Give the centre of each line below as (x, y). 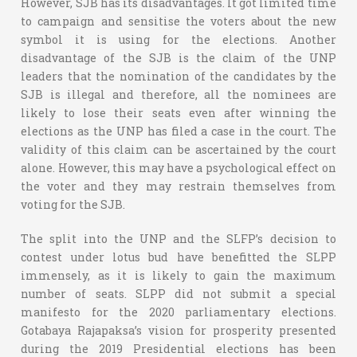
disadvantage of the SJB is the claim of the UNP (178, 57)
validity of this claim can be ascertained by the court (178, 149)
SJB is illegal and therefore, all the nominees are (178, 94)
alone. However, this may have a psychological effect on (178, 167)
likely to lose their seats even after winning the (178, 112)
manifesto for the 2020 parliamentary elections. (178, 312)
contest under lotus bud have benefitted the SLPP (178, 257)
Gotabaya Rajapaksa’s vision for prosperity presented (178, 330)
